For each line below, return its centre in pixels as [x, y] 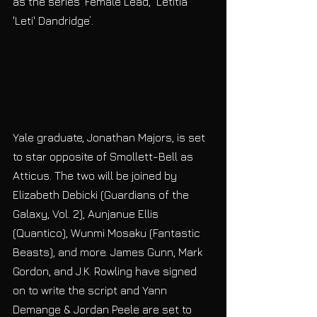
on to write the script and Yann [91, 290]
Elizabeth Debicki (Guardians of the [102, 194]
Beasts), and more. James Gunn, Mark [109, 252]
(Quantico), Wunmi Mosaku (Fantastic [108, 232]
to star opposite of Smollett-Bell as [104, 156]
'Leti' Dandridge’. [54, 21]
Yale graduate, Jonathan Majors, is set [110, 137]
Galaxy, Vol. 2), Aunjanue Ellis [87, 213]
